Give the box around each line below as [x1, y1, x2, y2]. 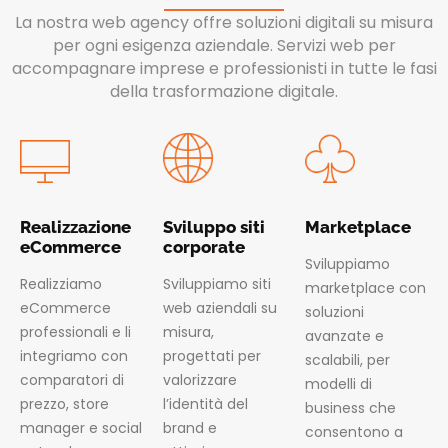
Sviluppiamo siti [162, 273, 271, 294]
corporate [162, 236, 245, 257]
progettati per [162, 345, 261, 366]
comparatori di [20, 369, 124, 390]
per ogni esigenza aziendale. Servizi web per [52, 33, 396, 57]
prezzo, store [20, 393, 109, 414]
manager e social [20, 417, 142, 438]
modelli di [305, 373, 373, 394]
